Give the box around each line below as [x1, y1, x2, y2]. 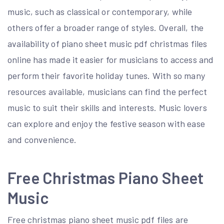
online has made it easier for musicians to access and [7, 54, 214, 65]
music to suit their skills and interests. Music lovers [7, 102, 207, 113]
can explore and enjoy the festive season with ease [7, 118, 205, 129]
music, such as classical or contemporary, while [7, 6, 192, 17]
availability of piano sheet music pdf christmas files [7, 38, 207, 49]
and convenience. [7, 134, 76, 145]
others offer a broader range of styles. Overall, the [7, 22, 204, 33]
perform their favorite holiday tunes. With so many [7, 70, 205, 81]
